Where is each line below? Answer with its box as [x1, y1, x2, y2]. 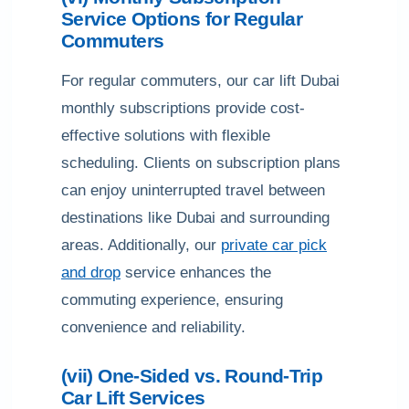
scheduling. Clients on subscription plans [61, 154, 341, 172]
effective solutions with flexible [61, 127, 270, 144]
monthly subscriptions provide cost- [61, 100, 305, 117]
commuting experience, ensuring [61, 291, 283, 309]
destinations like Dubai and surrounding [61, 209, 330, 226]
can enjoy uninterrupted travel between [61, 182, 325, 199]
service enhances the [121, 264, 271, 281]
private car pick [221, 236, 327, 254]
